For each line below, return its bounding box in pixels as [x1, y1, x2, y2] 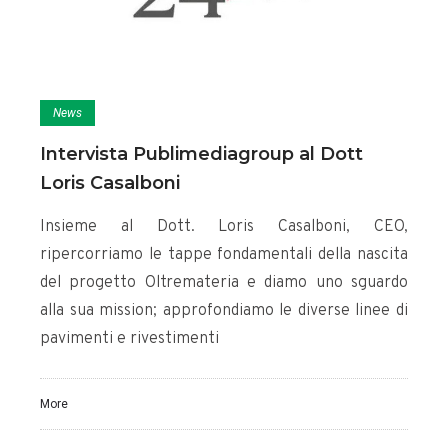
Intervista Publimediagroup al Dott [40, 143, 363, 166]
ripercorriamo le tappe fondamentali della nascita [40, 245, 408, 266]
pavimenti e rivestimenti [40, 329, 219, 350]
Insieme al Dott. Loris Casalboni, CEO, [40, 217, 408, 238]
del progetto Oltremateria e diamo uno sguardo [40, 273, 408, 294]
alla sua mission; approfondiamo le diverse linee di [40, 301, 408, 322]
